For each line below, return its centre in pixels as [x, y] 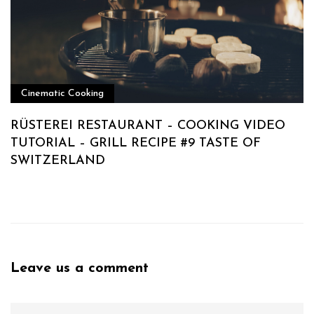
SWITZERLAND [58, 161]
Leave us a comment [80, 269]
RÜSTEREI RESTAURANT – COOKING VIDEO [148, 126]
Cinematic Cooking [62, 94]
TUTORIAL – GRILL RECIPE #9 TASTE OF [136, 144]
